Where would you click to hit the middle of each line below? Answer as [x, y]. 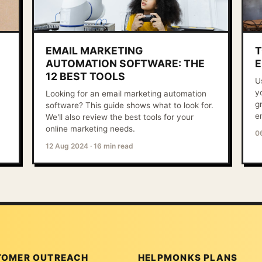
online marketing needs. [91, 129]
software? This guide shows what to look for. [130, 106]
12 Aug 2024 [67, 146]
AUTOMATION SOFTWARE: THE [125, 64]
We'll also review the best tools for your [120, 117]
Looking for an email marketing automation [126, 94]
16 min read [114, 146]
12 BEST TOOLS [86, 77]
